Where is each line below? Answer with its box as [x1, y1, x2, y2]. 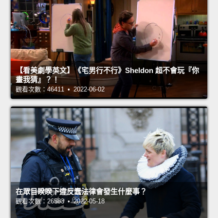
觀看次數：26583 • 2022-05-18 [16, 198, 105, 205]
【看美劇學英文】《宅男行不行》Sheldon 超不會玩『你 [16, 66, 199, 75]
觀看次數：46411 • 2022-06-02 [16, 86, 105, 93]
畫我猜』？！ [16, 75, 59, 84]
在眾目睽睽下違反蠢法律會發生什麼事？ [16, 187, 147, 196]
